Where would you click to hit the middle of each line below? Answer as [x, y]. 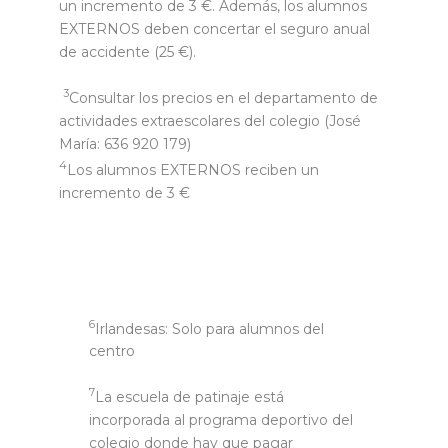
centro [112, 351]
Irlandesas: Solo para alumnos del [209, 328]
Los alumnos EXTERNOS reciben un [193, 169]
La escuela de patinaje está [189, 396]
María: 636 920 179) [125, 143]
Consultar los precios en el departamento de [223, 97]
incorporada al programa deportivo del [221, 419]
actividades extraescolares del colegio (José [210, 120]
